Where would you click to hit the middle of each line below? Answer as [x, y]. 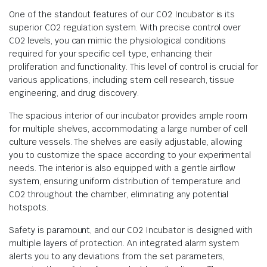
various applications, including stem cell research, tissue [122, 80]
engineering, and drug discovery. [74, 93]
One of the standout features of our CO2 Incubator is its [122, 14]
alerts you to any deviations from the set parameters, [117, 256]
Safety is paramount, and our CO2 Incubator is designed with [131, 230]
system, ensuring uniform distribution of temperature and [125, 181]
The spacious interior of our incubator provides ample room [128, 116]
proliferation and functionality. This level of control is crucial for [133, 67]
